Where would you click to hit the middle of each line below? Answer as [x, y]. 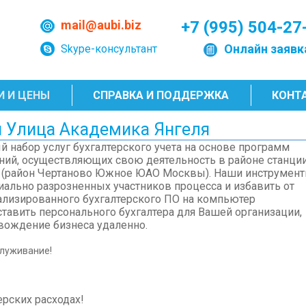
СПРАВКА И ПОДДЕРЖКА [161, 95]
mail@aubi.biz [101, 25]
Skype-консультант [109, 49]
